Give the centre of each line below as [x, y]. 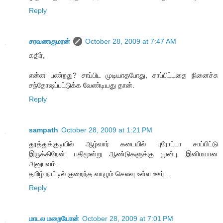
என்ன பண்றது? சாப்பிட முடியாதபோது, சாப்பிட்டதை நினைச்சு [123, 75]
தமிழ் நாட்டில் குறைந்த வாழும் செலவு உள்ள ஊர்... [100, 173]
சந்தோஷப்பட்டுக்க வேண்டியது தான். [82, 85]
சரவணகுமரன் [50, 41]
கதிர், [37, 55]
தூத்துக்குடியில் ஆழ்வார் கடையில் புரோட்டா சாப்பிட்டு [123, 144]
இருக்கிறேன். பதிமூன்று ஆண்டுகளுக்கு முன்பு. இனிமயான [123, 154]
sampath [44, 130]
